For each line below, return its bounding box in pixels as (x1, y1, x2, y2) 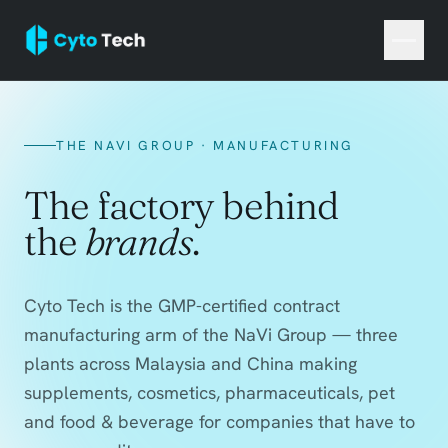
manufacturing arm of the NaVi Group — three (24, 323, 398, 346)
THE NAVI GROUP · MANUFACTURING (56, 137, 354, 154)
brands (85, 217, 193, 265)
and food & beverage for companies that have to (24, 410, 415, 433)
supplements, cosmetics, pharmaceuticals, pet (24, 381, 395, 404)
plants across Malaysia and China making (24, 352, 357, 375)
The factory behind (24, 181, 339, 229)
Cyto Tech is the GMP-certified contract (24, 294, 340, 317)
